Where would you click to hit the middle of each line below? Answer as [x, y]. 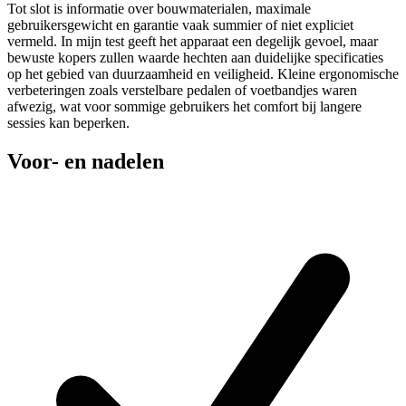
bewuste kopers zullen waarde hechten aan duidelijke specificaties [195, 58]
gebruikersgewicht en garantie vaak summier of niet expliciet [180, 25]
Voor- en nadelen [86, 161]
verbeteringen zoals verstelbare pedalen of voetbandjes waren [182, 91]
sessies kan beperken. [68, 123]
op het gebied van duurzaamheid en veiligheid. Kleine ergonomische [203, 74]
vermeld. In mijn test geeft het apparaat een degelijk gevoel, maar [193, 42]
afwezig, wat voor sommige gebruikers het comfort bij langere [184, 107]
